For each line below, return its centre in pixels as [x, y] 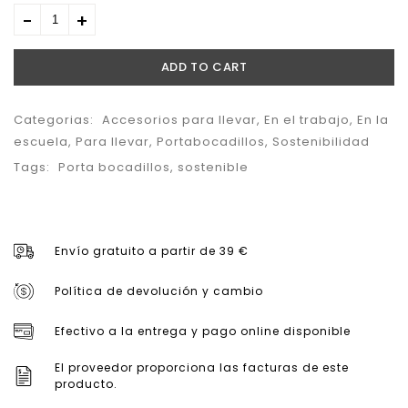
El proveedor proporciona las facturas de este [202, 367]
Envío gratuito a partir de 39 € [152, 250]
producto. [86, 383]
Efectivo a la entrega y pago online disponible [203, 331]
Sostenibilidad [321, 142]
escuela [41, 142]
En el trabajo [307, 120]
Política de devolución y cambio [159, 291]
